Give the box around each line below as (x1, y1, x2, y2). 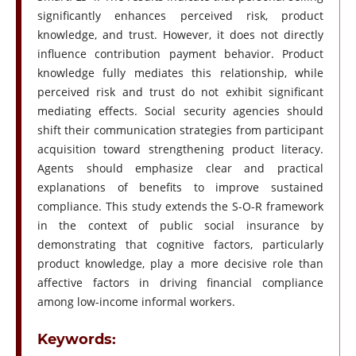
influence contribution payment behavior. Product (37, 46, 324, 62)
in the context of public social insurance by (37, 218, 324, 234)
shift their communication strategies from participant (37, 122, 324, 138)
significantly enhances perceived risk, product (37, 8, 324, 24)
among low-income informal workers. (37, 294, 235, 310)
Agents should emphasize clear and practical (37, 161, 324, 176)
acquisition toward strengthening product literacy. (37, 141, 324, 157)
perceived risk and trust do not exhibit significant (37, 84, 324, 100)
